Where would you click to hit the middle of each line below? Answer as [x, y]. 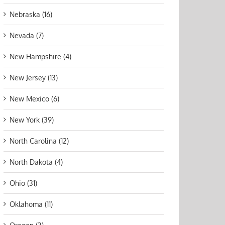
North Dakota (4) [36, 162]
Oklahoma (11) [31, 204]
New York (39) [32, 120]
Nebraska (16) [31, 15]
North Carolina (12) [39, 141]
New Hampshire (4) [40, 57]
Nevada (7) [27, 36]
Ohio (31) [23, 183]
